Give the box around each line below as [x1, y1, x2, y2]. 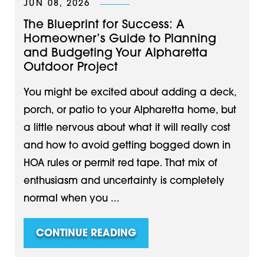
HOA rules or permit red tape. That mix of [23, 159, 217, 169]
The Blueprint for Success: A [23, 19, 184, 31]
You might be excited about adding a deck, [23, 88, 236, 98]
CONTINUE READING [35, 229, 136, 239]
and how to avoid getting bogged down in [23, 141, 230, 151]
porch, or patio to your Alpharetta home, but [23, 106, 236, 116]
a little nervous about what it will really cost [23, 124, 230, 134]
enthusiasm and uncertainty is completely [23, 177, 225, 187]
